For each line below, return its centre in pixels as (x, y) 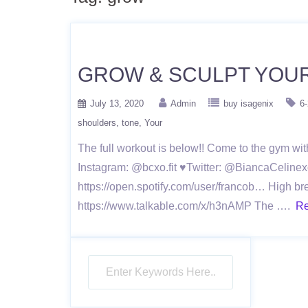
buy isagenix (249, 103)
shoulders (97, 123)
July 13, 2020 (117, 103)
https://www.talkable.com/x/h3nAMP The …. (187, 206)
